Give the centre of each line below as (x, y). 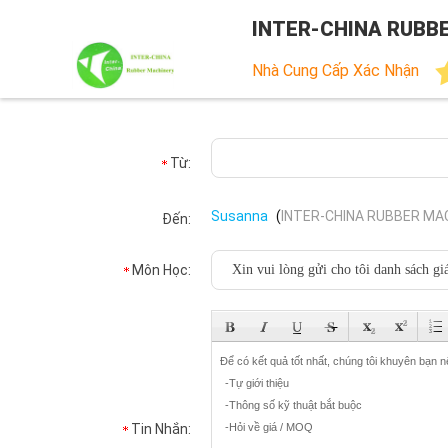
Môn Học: (161, 270)
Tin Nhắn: (161, 429)
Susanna (239, 216)
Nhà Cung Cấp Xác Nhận (335, 71)
